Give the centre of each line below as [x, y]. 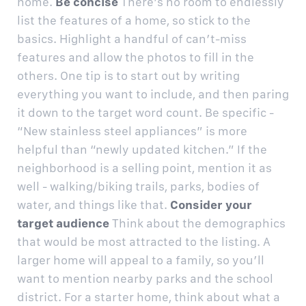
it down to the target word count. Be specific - [145, 112]
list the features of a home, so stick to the [134, 20]
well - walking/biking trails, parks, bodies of [138, 186]
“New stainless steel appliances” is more [132, 130]
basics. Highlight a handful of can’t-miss [132, 38]
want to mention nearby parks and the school [145, 278]
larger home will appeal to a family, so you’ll [141, 260]
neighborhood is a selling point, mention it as [144, 167]
